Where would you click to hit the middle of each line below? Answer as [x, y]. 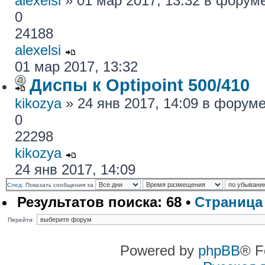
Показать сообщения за [60, 185]
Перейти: [21, 220]
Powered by [159, 251]
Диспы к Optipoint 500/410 [140, 85]
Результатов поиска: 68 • [106, 202]
